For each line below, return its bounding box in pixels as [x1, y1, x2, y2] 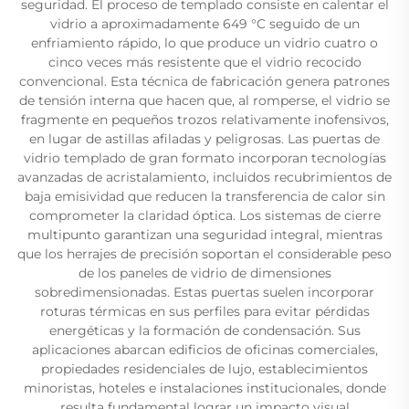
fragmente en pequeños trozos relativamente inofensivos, [20, 110, 389, 128]
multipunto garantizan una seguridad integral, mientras [26, 225, 383, 243]
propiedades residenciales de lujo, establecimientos [41, 360, 368, 377]
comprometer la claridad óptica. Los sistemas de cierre [28, 206, 381, 224]
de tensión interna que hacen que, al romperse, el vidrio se [19, 91, 390, 109]
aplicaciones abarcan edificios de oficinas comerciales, [31, 341, 378, 358]
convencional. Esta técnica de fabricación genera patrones [19, 72, 390, 89]
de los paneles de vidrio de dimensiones [78, 264, 331, 281]
